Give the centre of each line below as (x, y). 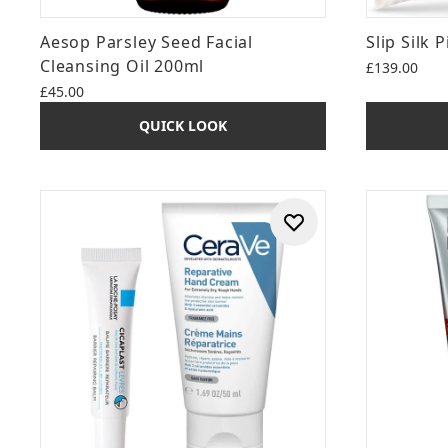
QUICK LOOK (183, 125)
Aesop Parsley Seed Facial (147, 42)
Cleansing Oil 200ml (122, 66)
